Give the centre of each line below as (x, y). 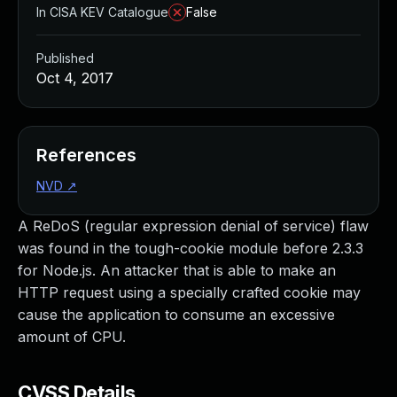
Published (65, 58)
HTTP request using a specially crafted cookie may (189, 292)
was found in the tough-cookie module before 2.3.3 (191, 248)
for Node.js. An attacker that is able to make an (177, 270)
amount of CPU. (72, 337)
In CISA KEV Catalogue (102, 12)
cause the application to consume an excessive (176, 315)
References (86, 155)
